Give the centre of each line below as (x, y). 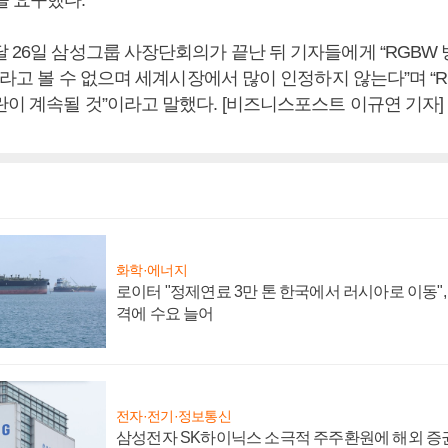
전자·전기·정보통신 (173, 415)
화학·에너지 (151, 269)
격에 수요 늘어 (165, 313)
